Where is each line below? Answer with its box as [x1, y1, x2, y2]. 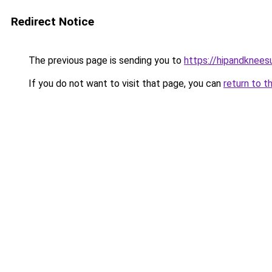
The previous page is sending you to [26, 55, 184, 66]
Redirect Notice [11, 15, 94, 29]
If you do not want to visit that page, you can [26, 78, 223, 89]
